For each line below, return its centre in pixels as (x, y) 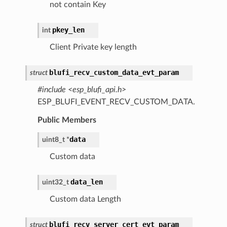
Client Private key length (93, 47)
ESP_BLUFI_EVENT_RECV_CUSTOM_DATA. (116, 102)
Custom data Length (85, 199)
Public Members (67, 120)
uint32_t (55, 182)
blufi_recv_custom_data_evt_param (114, 72)
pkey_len (68, 30)
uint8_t (53, 139)
